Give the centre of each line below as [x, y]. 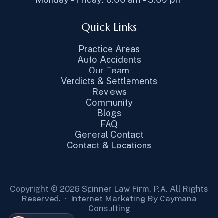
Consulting [109, 208]
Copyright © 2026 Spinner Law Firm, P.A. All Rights [109, 189]
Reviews [109, 91]
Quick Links [109, 27]
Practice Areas [109, 49]
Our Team [109, 70]
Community [109, 102]
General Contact [109, 134]
